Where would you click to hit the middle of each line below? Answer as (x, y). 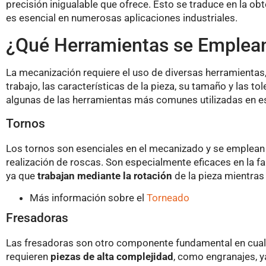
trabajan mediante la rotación (105, 175)
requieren (28, 257)
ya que (22, 175)
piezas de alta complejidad (112, 257)
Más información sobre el (88, 198)
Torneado (168, 198)
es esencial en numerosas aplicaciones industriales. (122, 18)
